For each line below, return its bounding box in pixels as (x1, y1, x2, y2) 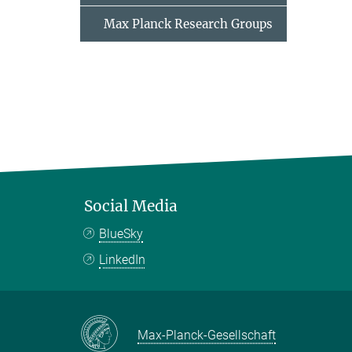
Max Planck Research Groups (104, 16, 273, 31)
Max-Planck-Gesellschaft (137, 327, 276, 343)
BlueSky (99, 226, 144, 241)
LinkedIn (99, 252, 146, 267)
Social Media (84, 196, 178, 215)
